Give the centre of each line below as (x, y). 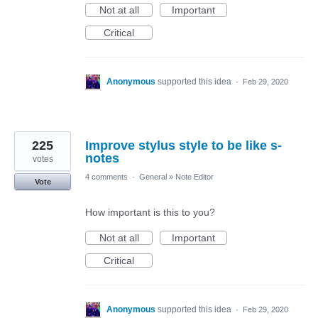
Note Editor (194, 176)
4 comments (106, 176)
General (153, 176)
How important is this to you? (150, 212)
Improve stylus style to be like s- (183, 145)
